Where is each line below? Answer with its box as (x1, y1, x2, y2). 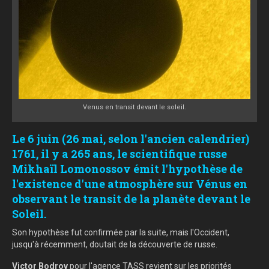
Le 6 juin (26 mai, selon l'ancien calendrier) (12, 131, 249, 147)
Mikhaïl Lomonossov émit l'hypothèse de (12, 162, 243, 177)
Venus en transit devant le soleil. (83, 103, 186, 112)
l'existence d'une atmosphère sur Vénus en (12, 177, 247, 192)
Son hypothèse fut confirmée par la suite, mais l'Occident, (12, 228, 229, 238)
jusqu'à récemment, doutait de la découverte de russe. (12, 240, 217, 250)
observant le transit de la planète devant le (12, 192, 250, 207)
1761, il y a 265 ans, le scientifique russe (12, 147, 227, 162)
